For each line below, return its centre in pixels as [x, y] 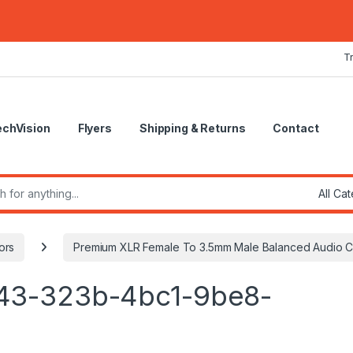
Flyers [95, 128]
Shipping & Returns [192, 128]
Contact [296, 128]
